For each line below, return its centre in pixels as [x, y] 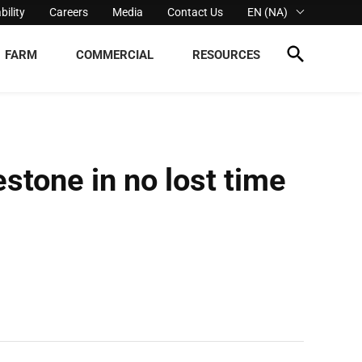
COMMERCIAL [115, 55]
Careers [69, 12]
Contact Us [196, 12]
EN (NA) [268, 12]
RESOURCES [226, 55]
